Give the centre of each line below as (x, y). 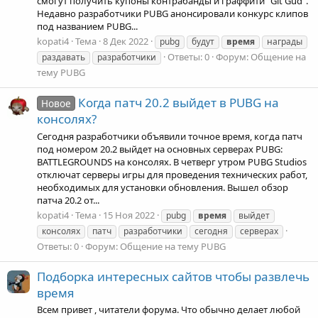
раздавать (64, 57)
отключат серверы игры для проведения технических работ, (172, 174)
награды (285, 42)
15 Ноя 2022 (129, 215)
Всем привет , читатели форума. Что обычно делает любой (169, 310)
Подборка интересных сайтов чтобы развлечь (173, 276)
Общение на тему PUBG (173, 246)
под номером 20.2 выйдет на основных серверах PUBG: (160, 149)
